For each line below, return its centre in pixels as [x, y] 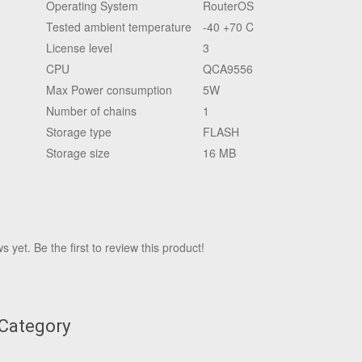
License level [79, 48]
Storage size [78, 153]
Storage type [79, 132]
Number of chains [91, 111]
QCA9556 [228, 69]
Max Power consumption [109, 90]
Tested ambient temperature [119, 27]
